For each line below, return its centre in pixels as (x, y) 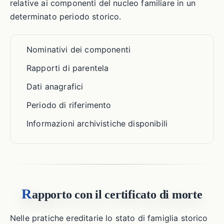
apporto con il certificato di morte (117, 194)
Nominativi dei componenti (78, 49)
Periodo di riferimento (69, 105)
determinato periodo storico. (66, 16)
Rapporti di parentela (68, 68)
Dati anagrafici (55, 86)
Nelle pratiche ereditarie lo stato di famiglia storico (109, 218)
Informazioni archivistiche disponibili (97, 123)
